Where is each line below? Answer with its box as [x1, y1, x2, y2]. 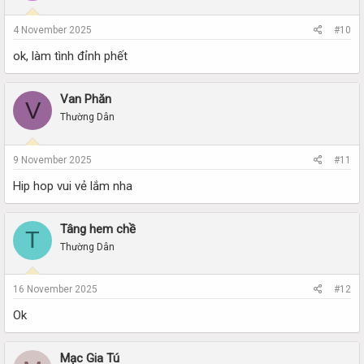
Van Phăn [60, 92, 111, 106]
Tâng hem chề [60, 221, 136, 236]
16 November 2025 [13, 284, 97, 295]
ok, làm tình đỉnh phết [13, 49, 128, 63]
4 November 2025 [13, 24, 92, 36]
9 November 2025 [13, 154, 92, 166]
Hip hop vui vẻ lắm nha [13, 178, 132, 193]
